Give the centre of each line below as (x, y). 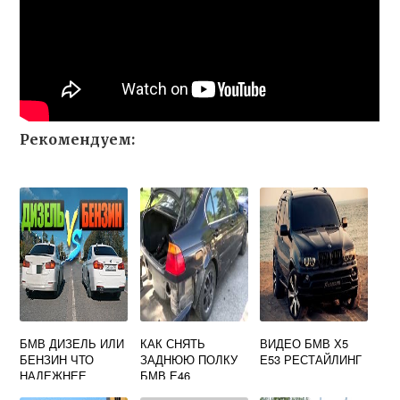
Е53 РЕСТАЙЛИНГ (311, 359)
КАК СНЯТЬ (172, 343)
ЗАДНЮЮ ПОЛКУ (188, 359)
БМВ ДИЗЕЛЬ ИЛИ (72, 343)
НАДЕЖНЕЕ (54, 375)
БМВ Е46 (165, 375)
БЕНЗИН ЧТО (57, 359)
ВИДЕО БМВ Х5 (304, 343)
